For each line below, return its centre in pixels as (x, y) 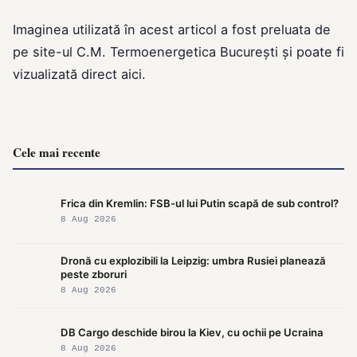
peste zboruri (94, 275)
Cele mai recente (57, 153)
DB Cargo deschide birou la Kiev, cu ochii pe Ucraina (192, 332)
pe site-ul (45, 52)
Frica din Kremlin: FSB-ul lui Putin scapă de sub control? (200, 203)
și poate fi (311, 52)
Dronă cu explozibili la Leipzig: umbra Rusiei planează (193, 261)
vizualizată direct (67, 75)
